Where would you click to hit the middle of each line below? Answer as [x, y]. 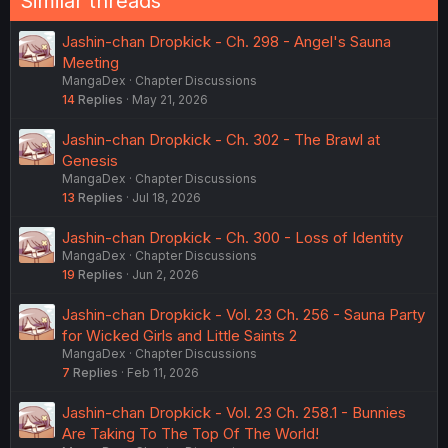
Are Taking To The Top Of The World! [190, 434]
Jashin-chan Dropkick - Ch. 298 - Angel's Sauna [226, 42]
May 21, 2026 [170, 100]
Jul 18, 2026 [166, 198]
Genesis [90, 161]
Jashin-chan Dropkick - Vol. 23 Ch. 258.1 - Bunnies [234, 413]
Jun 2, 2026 [165, 275]
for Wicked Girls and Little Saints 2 [179, 336]
